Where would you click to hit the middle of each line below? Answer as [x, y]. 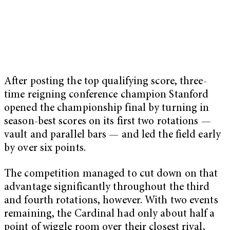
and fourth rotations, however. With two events [111, 201]
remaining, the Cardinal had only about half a [110, 214]
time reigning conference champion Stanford [107, 95]
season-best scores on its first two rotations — [108, 122]
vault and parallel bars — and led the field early [112, 136]
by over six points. [45, 149]
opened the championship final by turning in [107, 109]
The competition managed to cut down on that [111, 174]
